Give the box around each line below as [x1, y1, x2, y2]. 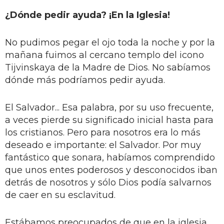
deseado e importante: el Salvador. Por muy [5, 139, 201, 150]
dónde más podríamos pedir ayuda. [5, 74, 165, 85]
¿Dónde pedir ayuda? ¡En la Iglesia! [5, 9, 170, 20]
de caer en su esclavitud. [5, 189, 115, 200]
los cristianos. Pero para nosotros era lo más [5, 126, 200, 138]
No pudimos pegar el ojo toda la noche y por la [5, 36, 215, 48]
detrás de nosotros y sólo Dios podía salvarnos [5, 176, 211, 188]
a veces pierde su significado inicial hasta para [5, 114, 213, 125]
